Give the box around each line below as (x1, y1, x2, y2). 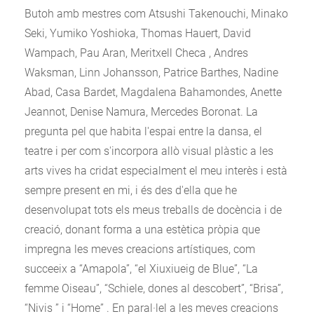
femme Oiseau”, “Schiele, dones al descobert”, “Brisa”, (25, 281, 283, 295)
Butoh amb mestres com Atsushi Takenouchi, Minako (25, 6, 288, 20)
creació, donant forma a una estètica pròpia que (25, 222, 260, 236)
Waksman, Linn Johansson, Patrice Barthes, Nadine (25, 65, 278, 79)
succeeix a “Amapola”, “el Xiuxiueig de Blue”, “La (25, 261, 258, 275)
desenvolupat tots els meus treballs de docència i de (25, 203, 282, 217)
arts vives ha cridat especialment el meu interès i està (25, 163, 287, 177)
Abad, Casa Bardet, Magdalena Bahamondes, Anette (25, 85, 282, 99)
